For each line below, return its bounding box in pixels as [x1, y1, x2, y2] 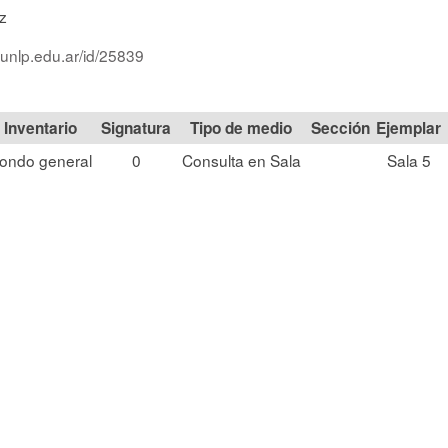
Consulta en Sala [181, 149, 301, 171]
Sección [311, 117, 370, 139]
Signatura [101, 117, 171, 139]
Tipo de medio [190, 117, 292, 139]
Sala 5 [386, 149, 431, 171]
